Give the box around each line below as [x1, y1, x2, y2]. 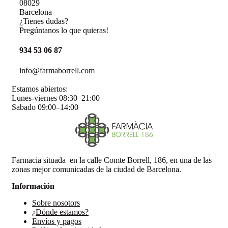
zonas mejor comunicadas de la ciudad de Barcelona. [12, 164, 181, 174]
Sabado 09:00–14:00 [12, 102, 78, 111]
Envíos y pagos [32, 216, 81, 225]
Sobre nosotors [32, 198, 80, 207]
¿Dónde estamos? [32, 207, 89, 216]
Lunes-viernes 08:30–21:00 [12, 93, 100, 102]
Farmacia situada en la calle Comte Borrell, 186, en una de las [12, 155, 212, 164]
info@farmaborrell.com [19, 66, 95, 75]
